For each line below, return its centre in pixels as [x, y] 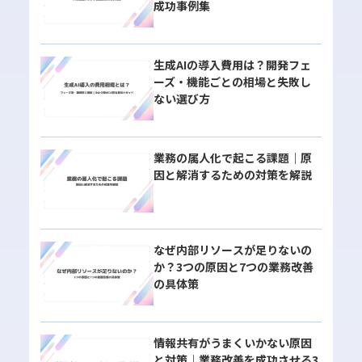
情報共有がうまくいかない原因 [233, 343]
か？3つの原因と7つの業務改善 [234, 267]
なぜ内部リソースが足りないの [233, 250]
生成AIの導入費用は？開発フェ [232, 64]
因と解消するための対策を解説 [233, 174]
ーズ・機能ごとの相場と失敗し [232, 81]
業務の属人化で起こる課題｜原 [233, 157]
